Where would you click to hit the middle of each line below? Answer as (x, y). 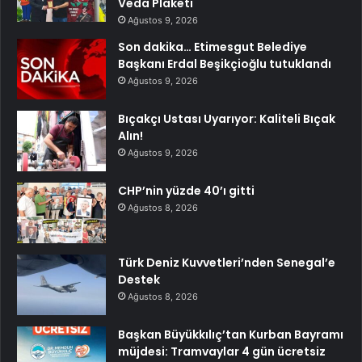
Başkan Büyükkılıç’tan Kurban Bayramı (231, 334)
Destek (139, 279)
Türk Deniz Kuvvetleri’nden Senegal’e (227, 262)
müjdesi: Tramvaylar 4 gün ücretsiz (222, 351)
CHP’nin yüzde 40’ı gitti (186, 190)
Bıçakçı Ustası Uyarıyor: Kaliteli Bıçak (227, 118)
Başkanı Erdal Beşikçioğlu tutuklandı (225, 63)
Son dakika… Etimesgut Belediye (213, 46)
